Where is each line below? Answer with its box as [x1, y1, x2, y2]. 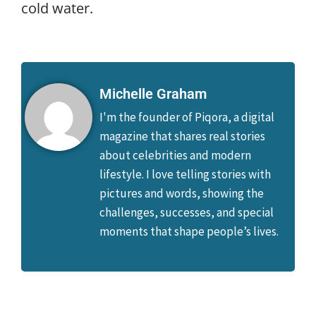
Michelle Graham [99, 85, 207, 102]
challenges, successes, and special [99, 204, 274, 220]
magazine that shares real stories [99, 128, 265, 144]
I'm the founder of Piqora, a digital [99, 109, 274, 125]
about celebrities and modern [99, 147, 251, 163]
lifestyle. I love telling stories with [99, 166, 271, 182]
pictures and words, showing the [99, 185, 264, 201]
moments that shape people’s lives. [99, 223, 279, 239]
